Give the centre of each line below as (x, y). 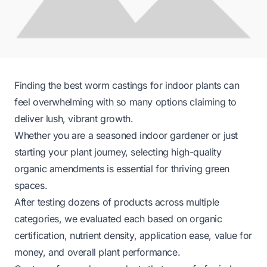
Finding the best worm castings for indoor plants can (127, 86)
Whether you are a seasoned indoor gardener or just (126, 136)
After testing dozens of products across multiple (117, 202)
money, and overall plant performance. (97, 252)
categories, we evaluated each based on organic (118, 219)
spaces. (31, 186)
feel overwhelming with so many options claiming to (126, 102)
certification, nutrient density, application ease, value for (133, 236)
